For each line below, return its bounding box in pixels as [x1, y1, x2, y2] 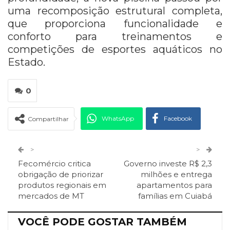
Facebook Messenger [30, 191, 91, 199]
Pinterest [82, 165, 109, 174]
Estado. [8, 55, 45, 68]
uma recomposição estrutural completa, [8, 4, 222, 17]
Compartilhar [28, 114, 69, 123]
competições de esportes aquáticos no [8, 43, 222, 55]
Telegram [143, 165, 170, 174]
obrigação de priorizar [18, 169, 103, 179]
